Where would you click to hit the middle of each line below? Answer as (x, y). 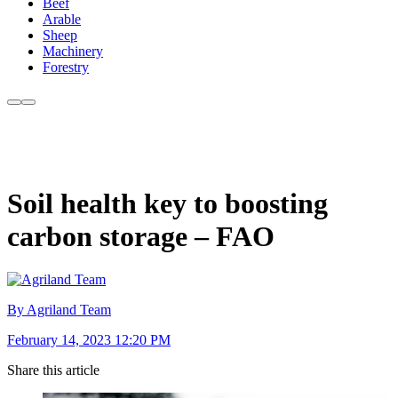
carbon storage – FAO (141, 236)
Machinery (73, 52)
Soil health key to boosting (167, 203)
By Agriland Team (59, 310)
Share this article (53, 370)
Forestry (66, 68)
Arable (62, 20)
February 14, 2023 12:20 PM (89, 340)
